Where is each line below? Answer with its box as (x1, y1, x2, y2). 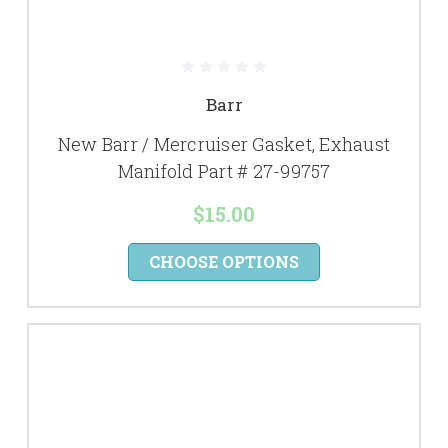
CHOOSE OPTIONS (149, 251, 299, 272)
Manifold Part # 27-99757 (117, 159, 331, 183)
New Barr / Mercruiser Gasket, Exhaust (57, 132, 391, 156)
